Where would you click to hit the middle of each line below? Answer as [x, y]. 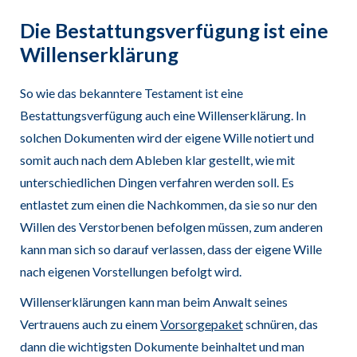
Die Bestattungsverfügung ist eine [174, 31]
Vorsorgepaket [201, 324]
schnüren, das [280, 324]
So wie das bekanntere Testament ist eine [131, 93]
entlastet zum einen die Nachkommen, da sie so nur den [168, 205]
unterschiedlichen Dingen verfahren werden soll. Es [157, 182]
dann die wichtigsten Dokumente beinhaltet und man [162, 347]
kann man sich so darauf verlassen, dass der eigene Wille [171, 249]
